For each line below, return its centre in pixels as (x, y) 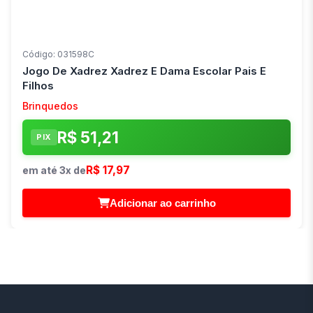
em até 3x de (54, 170)
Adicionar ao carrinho (162, 203)
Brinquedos (50, 105)
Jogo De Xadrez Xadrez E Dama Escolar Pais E (144, 71)
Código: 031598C (58, 54)
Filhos (38, 85)
